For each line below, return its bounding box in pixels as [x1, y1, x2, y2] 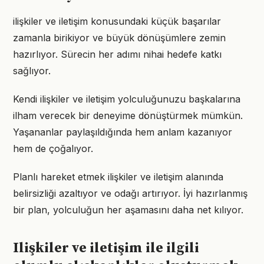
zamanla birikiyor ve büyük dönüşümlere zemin [13, 32, 226, 44]
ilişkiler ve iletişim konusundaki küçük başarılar [13, 15, 221, 27]
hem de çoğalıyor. [13, 143, 93, 154]
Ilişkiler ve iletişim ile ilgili [13, 239, 199, 257]
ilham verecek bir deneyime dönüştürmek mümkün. [13, 110, 243, 121]
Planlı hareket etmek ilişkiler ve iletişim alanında [13, 171, 223, 183]
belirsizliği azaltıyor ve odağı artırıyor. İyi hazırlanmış [13, 187, 247, 199]
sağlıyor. [13, 65, 51, 77]
